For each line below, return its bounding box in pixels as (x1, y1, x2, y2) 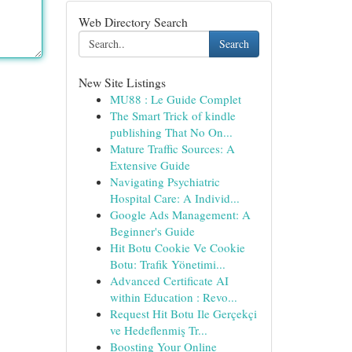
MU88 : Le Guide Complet (109, 91, 241, 107)
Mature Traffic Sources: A (109, 141, 235, 156)
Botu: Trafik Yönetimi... (109, 256, 225, 272)
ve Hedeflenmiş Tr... (109, 322, 207, 338)
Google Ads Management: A (109, 207, 251, 222)
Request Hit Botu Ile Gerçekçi (109, 306, 257, 321)
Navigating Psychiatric (109, 174, 220, 189)
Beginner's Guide (109, 223, 195, 239)
